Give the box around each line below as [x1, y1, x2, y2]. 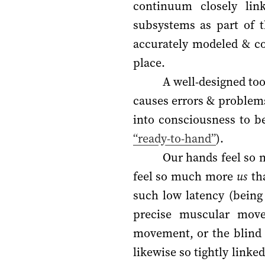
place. [132, 54, 165, 71]
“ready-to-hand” [132, 130, 216, 147]
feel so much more [132, 167, 237, 185]
